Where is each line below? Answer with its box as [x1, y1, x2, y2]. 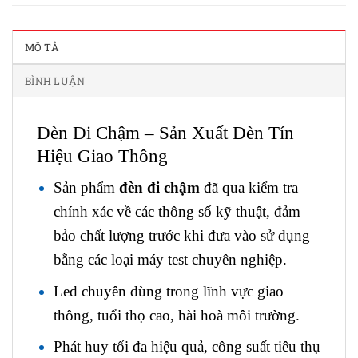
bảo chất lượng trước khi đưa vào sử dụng [53, 227, 310, 245]
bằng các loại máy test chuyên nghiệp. [53, 251, 287, 268]
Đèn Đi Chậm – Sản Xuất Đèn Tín [37, 122, 294, 144]
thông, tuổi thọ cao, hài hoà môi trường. [53, 306, 300, 324]
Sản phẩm [53, 179, 119, 197]
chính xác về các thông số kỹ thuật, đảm [53, 203, 300, 221]
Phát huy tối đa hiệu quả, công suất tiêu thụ [53, 338, 320, 356]
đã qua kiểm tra [199, 179, 298, 197]
